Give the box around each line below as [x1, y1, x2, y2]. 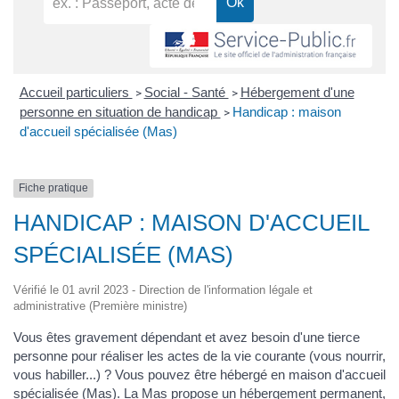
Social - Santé [143, 85, 229, 101]
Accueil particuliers [19, 85, 133, 101]
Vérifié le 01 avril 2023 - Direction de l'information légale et [13, 282, 313, 297]
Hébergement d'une [240, 85, 354, 101]
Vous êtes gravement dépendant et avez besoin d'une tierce [13, 329, 360, 345]
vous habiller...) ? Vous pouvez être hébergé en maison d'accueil [13, 366, 386, 382]
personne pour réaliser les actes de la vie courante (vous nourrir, [13, 347, 386, 363]
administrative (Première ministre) [13, 298, 187, 313]
